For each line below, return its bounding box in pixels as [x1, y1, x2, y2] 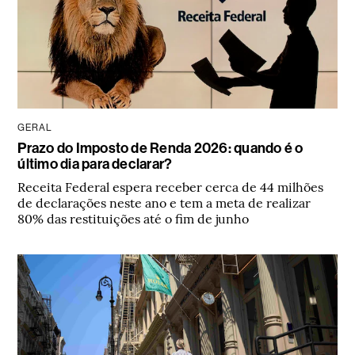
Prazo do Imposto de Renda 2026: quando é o [17, 139, 303, 158]
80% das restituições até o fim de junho [17, 209, 250, 227]
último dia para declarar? [17, 155, 173, 174]
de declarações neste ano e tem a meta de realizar [17, 193, 311, 212]
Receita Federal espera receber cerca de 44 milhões [17, 177, 324, 196]
